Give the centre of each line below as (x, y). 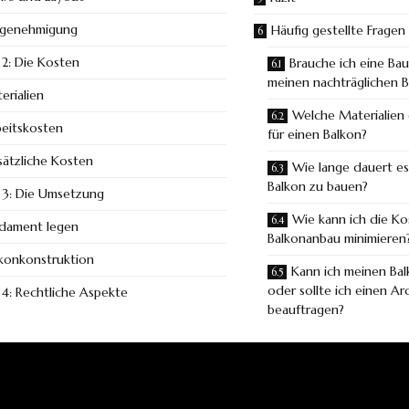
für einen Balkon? (317, 134)
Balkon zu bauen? (318, 186)
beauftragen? (306, 309)
